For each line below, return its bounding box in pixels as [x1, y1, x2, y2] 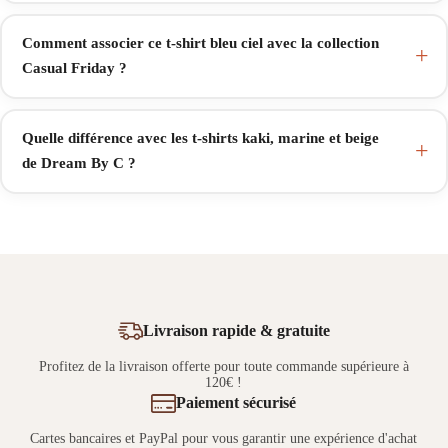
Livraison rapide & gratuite [142, 322, 330, 340]
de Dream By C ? [21, 155, 136, 172]
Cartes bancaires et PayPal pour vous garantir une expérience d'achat [30, 430, 418, 446]
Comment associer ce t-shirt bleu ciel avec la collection [21, 35, 379, 52]
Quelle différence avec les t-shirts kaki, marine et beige [21, 130, 379, 147]
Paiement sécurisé [176, 394, 297, 412]
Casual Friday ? [21, 60, 127, 77]
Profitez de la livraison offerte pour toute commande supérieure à [38, 358, 409, 374]
